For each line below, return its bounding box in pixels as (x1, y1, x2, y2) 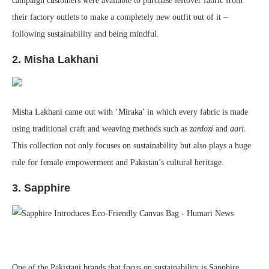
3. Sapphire (12, 182, 70, 195)
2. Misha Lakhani (12, 53, 98, 66)
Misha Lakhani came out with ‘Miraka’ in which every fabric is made (12, 107, 248, 117)
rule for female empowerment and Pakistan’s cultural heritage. (12, 158, 224, 168)
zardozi (190, 124, 213, 134)
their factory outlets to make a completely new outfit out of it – (12, 13, 228, 22)
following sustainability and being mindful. (12, 29, 159, 39)
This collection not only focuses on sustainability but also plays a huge (12, 141, 251, 151)
